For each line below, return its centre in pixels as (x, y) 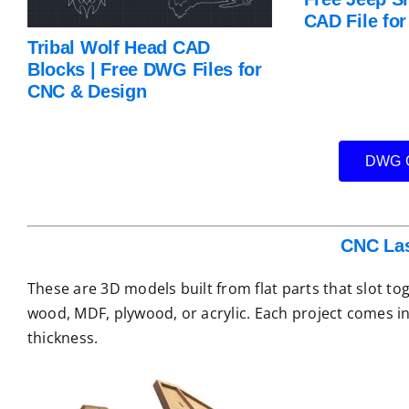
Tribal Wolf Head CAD (118, 48)
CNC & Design (87, 92)
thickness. (63, 338)
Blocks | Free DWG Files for (144, 70)
